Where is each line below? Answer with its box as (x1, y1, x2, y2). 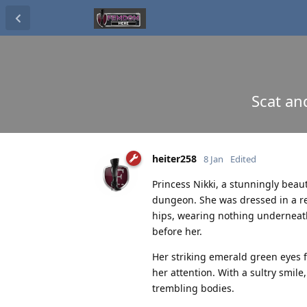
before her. (152, 224, 202, 238)
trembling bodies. (152, 281, 234, 295)
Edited (230, 152, 256, 165)
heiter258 (152, 151, 197, 165)
